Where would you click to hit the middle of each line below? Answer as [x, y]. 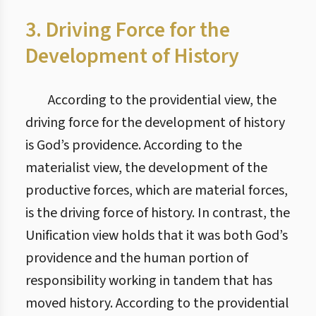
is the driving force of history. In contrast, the [158, 213]
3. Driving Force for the [128, 30]
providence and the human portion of [137, 258]
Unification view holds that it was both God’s [157, 236]
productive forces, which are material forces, [157, 190]
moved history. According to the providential [157, 303]
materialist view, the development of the [146, 168]
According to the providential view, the [162, 100]
